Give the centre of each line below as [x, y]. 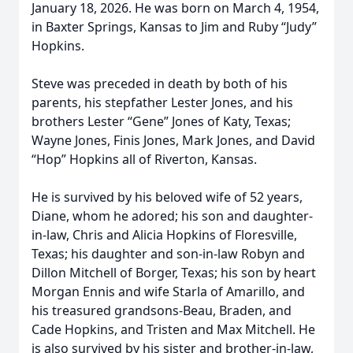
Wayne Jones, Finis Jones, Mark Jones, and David [173, 140]
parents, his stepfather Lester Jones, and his [162, 102]
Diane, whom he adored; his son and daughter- [172, 216]
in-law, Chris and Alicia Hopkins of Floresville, [164, 235]
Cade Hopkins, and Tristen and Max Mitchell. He [173, 329]
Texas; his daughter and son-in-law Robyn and [168, 254]
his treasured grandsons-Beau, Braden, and [162, 310]
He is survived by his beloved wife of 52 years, [167, 197]
